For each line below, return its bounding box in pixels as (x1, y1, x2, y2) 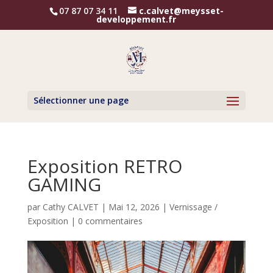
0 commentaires (77, 215, 143, 227)
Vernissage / (169, 201, 218, 213)
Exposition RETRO (27, 154, 182, 179)
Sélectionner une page (33, 94, 129, 106)
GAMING (27, 172, 101, 197)
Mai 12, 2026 (108, 201, 160, 213)
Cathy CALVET (42, 201, 99, 213)
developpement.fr (96, 13, 177, 25)
